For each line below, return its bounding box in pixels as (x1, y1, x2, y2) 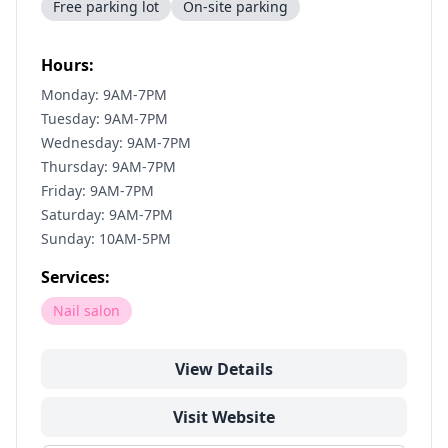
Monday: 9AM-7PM (41, 85, 167, 104)
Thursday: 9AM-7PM (41, 157, 176, 176)
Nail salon (53, 301, 120, 320)
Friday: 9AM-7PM (41, 181, 154, 200)
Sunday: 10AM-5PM (41, 229, 171, 248)
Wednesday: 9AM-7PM (41, 133, 191, 152)
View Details (175, 358, 273, 380)
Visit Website (173, 406, 275, 428)
